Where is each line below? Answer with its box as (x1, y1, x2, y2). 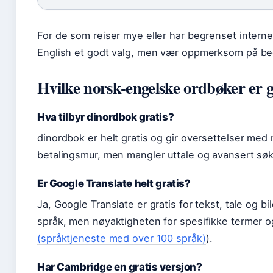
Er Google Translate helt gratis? (37, 177, 191, 190)
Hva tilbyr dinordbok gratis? (37, 111, 174, 123)
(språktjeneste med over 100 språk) (37, 232, 206, 244)
